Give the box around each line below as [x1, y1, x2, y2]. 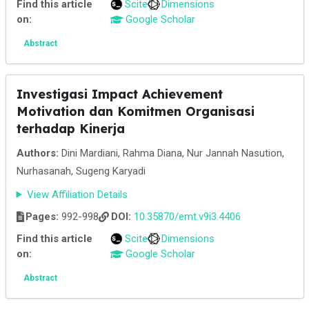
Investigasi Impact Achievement [16, 86, 223, 102]
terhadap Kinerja [16, 121, 125, 137]
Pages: [26, 210, 59, 223]
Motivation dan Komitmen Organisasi [16, 103, 255, 119]
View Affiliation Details [27, 188, 128, 201]
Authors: [16, 147, 59, 159]
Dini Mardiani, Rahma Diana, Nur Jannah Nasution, [58, 147, 284, 159]
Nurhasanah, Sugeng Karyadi [16, 165, 146, 177]
